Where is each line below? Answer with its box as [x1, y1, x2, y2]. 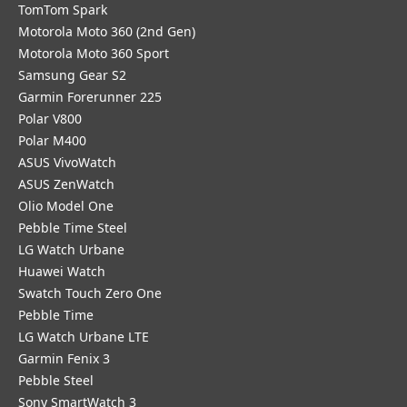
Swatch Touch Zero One [18, 284, 162, 302]
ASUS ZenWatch [18, 175, 114, 193]
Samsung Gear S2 [18, 66, 126, 84]
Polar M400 [18, 132, 86, 149]
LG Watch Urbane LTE [18, 328, 149, 345]
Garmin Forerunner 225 [18, 88, 162, 105]
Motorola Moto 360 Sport [18, 45, 169, 62]
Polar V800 [18, 110, 82, 127]
